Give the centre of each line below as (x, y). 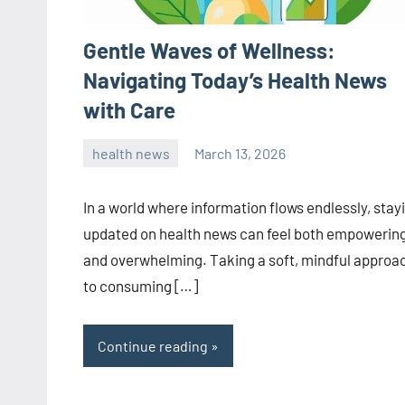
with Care (129, 110)
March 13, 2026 (240, 153)
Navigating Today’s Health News (235, 80)
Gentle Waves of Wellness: (209, 51)
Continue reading (153, 345)
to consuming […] (141, 286)
